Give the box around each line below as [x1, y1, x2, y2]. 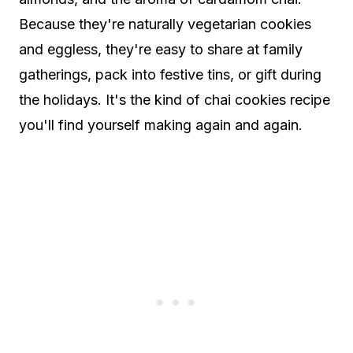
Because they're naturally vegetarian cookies [19, 15, 311, 32]
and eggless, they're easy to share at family [19, 40, 303, 58]
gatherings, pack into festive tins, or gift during [19, 65, 321, 83]
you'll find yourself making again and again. [19, 116, 303, 133]
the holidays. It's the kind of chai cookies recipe [19, 91, 330, 108]
